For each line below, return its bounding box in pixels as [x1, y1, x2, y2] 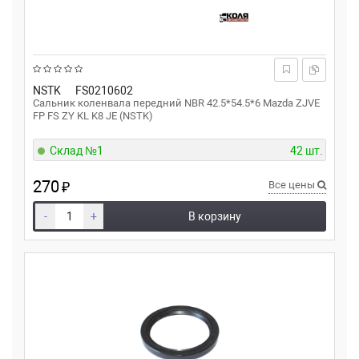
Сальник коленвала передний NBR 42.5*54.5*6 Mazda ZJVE [33, 97, 320, 109]
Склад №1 [50, 144, 103, 157]
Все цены [268, 179, 317, 191]
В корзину [188, 210, 241, 223]
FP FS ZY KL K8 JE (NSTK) [33, 110, 153, 122]
